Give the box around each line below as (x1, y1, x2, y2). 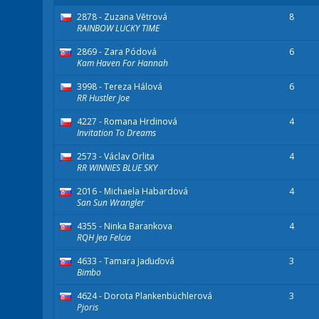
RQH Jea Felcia (77, 231, 131, 244)
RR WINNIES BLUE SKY (77, 162, 157, 174)
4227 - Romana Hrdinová (77, 115, 177, 128)
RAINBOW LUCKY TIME (77, 22, 159, 35)
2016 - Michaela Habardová (77, 185, 188, 198)
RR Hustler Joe (77, 92, 130, 105)
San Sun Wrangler (77, 197, 145, 209)
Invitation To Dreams (77, 127, 156, 140)
